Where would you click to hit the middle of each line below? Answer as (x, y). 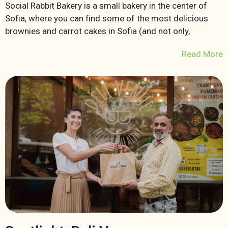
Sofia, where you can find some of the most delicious (107, 18)
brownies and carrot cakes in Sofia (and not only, (97, 31)
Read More (202, 54)
